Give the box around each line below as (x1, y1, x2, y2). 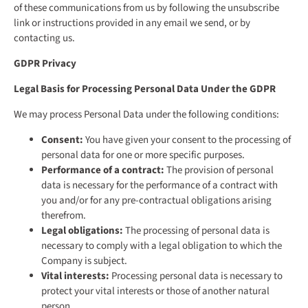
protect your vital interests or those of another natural (41, 284, 269, 299)
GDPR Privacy (14, 56, 76, 71)
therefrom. (41, 208, 86, 223)
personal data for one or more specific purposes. (41, 148, 245, 163)
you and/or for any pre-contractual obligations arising (41, 193, 272, 208)
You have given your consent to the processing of (83, 133, 291, 148)
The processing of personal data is (123, 223, 269, 239)
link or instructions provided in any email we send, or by (14, 16, 250, 31)
